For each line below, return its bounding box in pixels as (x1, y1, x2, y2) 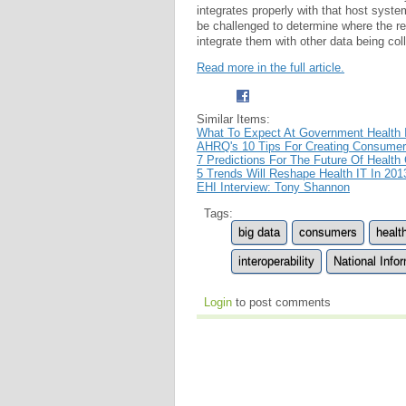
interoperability (238, 254, 314, 268)
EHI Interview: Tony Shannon (197, 179, 350, 194)
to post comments (232, 295, 331, 309)
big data (238, 225, 280, 239)
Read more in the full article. (197, 60, 344, 74)
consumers (299, 225, 357, 239)
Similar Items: (197, 111, 270, 126)
